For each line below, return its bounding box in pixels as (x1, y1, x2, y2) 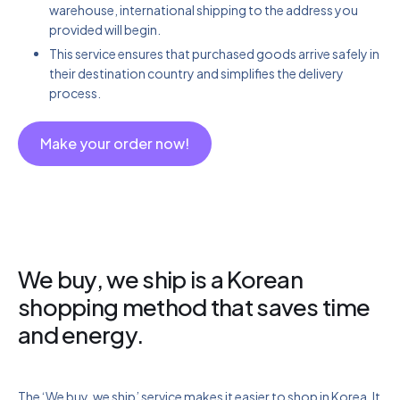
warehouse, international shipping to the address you (49, 2, 358, 19)
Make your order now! (40, 133, 189, 153)
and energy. (18, 319, 144, 349)
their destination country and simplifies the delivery (49, 64, 344, 81)
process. (49, 84, 101, 101)
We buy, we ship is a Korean (18, 263, 304, 294)
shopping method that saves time (18, 291, 371, 321)
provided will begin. (49, 21, 161, 38)
